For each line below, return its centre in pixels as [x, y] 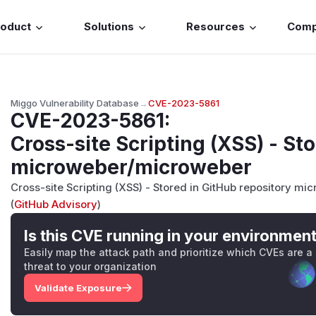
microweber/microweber [132, 167]
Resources [216, 27]
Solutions [109, 27]
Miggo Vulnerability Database [75, 103]
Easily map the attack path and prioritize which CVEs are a [169, 252]
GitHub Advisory [56, 204]
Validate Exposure [78, 287]
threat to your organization [91, 266]
